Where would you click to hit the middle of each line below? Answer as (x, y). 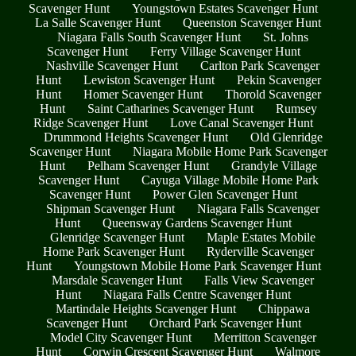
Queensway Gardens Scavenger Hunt (197, 223)
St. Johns (286, 37)
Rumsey (296, 109)
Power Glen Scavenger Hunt (225, 195)
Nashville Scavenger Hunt (112, 66)
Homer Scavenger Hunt (143, 95)
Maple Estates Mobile (261, 238)
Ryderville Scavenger (260, 252)
